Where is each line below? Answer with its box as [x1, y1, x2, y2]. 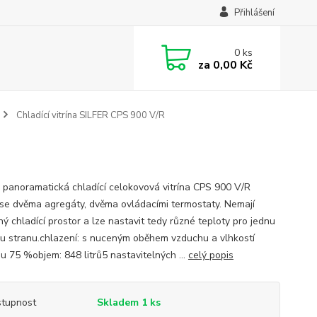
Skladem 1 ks [96, 296, 161, 309]
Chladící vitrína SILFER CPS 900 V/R [13, 109, 165, 122]
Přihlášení [234, 6, 275, 19]
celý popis [188, 248, 234, 262]
